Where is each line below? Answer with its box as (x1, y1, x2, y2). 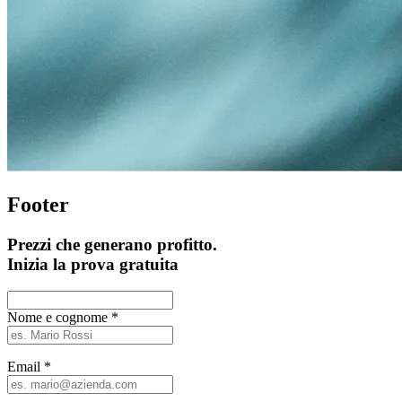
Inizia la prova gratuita (7, 254, 179, 274)
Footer (7, 192, 69, 216)
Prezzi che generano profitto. (7, 234, 217, 254)
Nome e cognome (7, 310, 108, 326)
